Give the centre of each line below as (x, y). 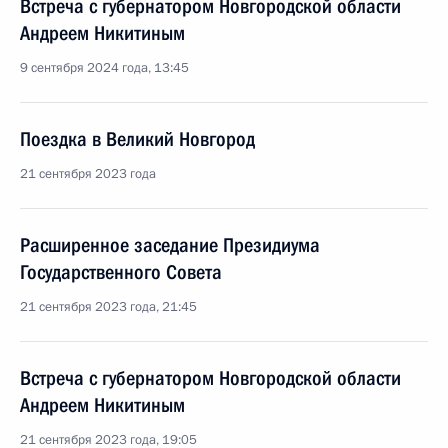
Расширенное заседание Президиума (170, 245)
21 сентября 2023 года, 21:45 (108, 307)
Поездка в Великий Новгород (137, 139)
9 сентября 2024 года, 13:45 (104, 68)
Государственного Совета (121, 272)
